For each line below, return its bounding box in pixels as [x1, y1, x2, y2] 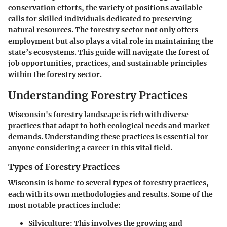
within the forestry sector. [8, 69, 102, 79]
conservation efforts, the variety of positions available [8, 3, 203, 12]
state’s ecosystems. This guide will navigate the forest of [8, 47, 209, 57]
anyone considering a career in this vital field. [8, 143, 172, 153]
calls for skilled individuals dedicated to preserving [8, 14, 192, 23]
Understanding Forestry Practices [8, 88, 188, 102]
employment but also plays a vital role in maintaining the [8, 36, 213, 46]
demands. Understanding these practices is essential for [8, 132, 208, 141]
